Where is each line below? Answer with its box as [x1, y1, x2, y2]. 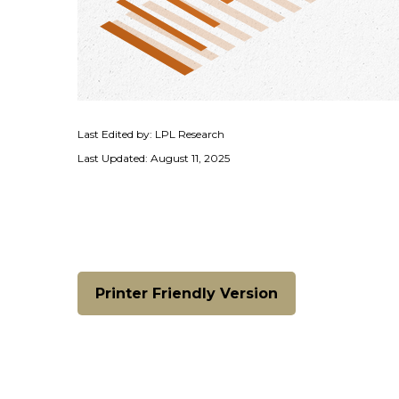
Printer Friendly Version [95, 285, 278, 302]
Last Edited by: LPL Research [77, 127, 224, 141]
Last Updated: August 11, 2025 [77, 151, 230, 165]
